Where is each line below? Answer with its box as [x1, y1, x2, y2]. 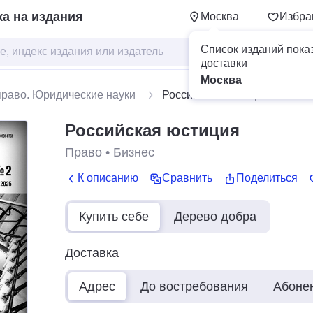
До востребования [140, 279, 248, 293]
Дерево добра [174, 209, 256, 224]
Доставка [65, 245, 119, 260]
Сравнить [162, 172, 212, 184]
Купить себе [79, 209, 149, 224]
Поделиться [236, 172, 298, 184]
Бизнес [113, 145, 154, 159]
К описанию [78, 172, 138, 184]
